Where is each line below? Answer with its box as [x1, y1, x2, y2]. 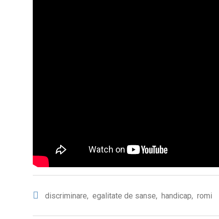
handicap [161, 191, 192, 201]
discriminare [45, 191, 87, 201]
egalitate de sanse [92, 191, 156, 201]
